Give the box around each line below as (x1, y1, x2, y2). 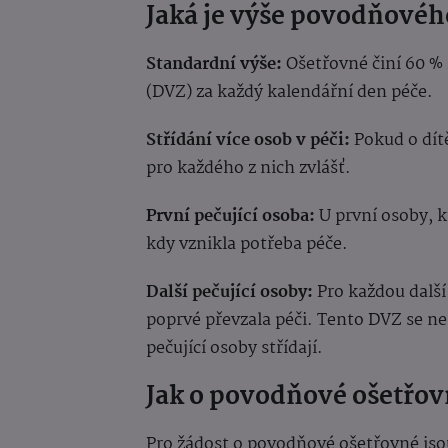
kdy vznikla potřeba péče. (146, 230, 348, 258)
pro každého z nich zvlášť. (146, 154, 351, 182)
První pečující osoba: (146, 202, 319, 230)
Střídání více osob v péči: (146, 126, 354, 154)
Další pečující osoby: (146, 278, 317, 306)
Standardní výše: (146, 50, 286, 78)
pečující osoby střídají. (146, 334, 323, 362)
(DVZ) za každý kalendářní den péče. (146, 78, 433, 106)
